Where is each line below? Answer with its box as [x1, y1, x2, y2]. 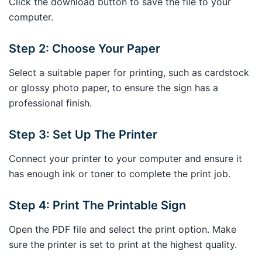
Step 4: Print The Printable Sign [9, 198, 186, 212]
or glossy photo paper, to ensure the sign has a [9, 81, 218, 94]
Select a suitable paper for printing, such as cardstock [9, 66, 249, 78]
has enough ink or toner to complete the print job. [9, 167, 230, 180]
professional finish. [9, 96, 92, 109]
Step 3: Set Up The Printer [9, 127, 157, 142]
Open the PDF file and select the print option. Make [9, 223, 236, 235]
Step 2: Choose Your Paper [9, 41, 160, 56]
